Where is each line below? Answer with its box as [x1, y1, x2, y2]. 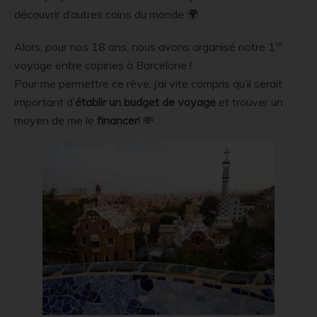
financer [97, 113, 138, 128]
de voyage [162, 95, 216, 110]
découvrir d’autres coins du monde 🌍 [14, 7, 198, 21]
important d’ [14, 95, 75, 110]
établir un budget [75, 95, 159, 110]
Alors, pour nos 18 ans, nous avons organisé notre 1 [14, 40, 275, 54]
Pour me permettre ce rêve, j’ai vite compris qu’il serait [14, 76, 282, 91]
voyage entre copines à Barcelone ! [14, 58, 192, 73]
